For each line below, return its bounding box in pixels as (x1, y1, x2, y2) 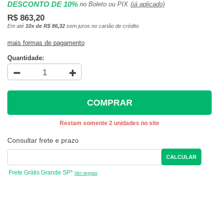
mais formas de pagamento (7, 39, 85, 47)
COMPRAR (87, 97, 132, 108)
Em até (7, 23, 25, 29)
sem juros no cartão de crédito (65, 23, 139, 29)
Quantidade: (7, 54, 44, 62)
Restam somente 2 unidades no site (60, 120, 159, 127)
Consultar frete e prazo (7, 136, 79, 145)
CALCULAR (166, 154, 197, 160)
